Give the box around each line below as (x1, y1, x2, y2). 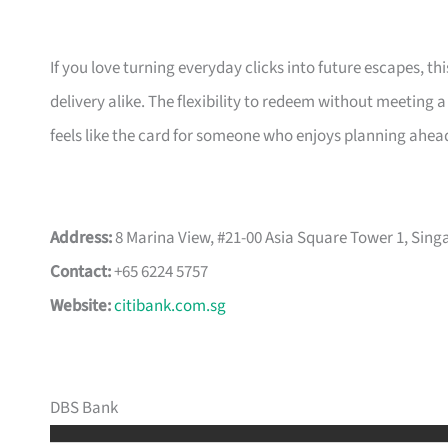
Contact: (50, 260, 111, 285)
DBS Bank (50, 396, 118, 421)
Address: (50, 226, 112, 251)
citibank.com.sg (114, 294, 226, 319)
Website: (50, 294, 111, 319)
